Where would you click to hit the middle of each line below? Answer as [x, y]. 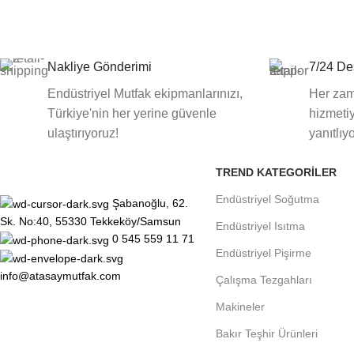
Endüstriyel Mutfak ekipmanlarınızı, [145, 94]
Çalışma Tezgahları [264, 280]
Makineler [240, 307]
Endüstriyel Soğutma [267, 200]
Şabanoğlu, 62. [150, 203]
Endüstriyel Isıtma [260, 226]
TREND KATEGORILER [276, 173]
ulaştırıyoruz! [83, 134]
